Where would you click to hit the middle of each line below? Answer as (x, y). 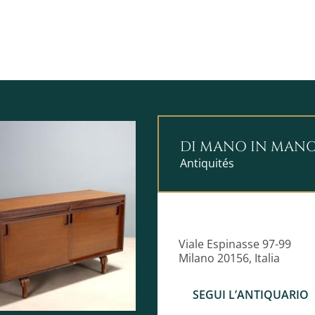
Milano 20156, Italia (229, 258)
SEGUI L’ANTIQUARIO (251, 294)
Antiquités (207, 163)
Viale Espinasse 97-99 (235, 244)
